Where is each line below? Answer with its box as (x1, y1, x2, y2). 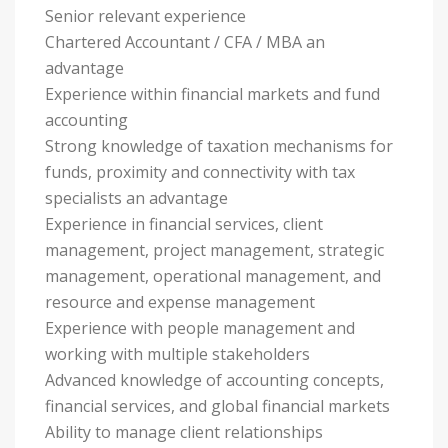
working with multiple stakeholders (45, 343, 310, 365)
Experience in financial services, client (45, 213, 323, 235)
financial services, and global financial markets (45, 395, 390, 417)
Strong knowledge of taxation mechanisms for (45, 135, 393, 157)
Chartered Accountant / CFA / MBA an (45, 31, 325, 53)
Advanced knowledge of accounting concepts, (45, 369, 384, 391)
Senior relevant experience (45, 5, 246, 27)
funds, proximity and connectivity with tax (45, 161, 355, 183)
